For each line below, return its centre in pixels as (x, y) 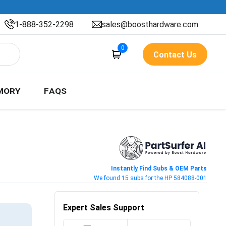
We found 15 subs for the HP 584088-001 (150, 178)
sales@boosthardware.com (150, 24)
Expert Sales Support (104, 207)
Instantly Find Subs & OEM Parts (159, 168)
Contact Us (175, 55)
